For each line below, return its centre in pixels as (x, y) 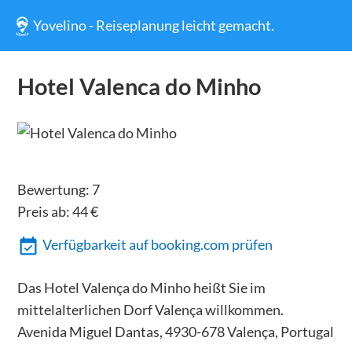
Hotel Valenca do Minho (139, 86)
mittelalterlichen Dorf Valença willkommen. (150, 310)
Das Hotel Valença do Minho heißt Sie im (141, 288)
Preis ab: (44, 211)
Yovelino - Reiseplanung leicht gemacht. (154, 26)
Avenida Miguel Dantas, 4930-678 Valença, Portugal (175, 332)
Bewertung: (54, 189)
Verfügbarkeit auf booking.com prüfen (158, 245)
